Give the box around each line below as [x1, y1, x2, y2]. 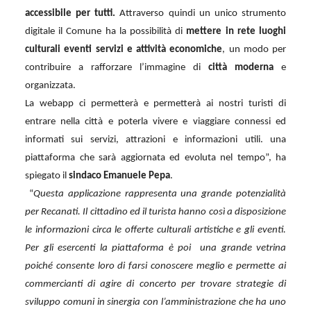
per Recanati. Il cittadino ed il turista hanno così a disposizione [25, 206, 286, 217]
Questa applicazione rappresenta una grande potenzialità [33, 188, 287, 199]
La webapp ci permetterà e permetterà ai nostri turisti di [25, 98, 286, 109]
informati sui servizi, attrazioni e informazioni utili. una [25, 134, 286, 145]
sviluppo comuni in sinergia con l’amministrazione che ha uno [25, 296, 286, 308]
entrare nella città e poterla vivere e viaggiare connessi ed [25, 116, 286, 127]
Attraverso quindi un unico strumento [119, 8, 287, 19]
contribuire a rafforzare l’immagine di [25, 62, 208, 73]
